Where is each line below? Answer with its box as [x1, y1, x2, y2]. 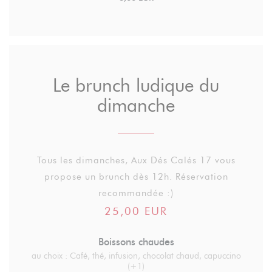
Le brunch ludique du [53, 74, 219, 97]
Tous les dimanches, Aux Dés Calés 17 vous [36, 155, 236, 166]
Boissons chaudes [98, 236, 174, 248]
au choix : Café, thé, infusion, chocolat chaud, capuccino [31, 251, 241, 261]
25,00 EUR [104, 205, 168, 218]
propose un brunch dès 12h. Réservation [44, 171, 228, 182]
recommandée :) [98, 188, 174, 199]
